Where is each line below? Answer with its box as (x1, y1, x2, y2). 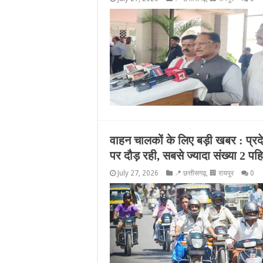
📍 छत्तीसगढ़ (174, 169, 206, 177)
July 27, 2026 (117, 169, 159, 177)
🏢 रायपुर (210, 169, 234, 177)
